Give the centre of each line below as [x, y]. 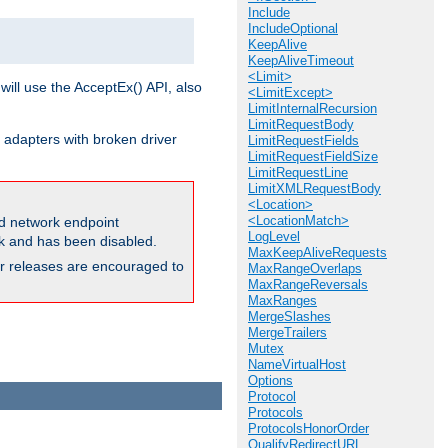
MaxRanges [282, 300]
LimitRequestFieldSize [313, 156]
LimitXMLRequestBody [314, 188]
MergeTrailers [287, 332]
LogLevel [274, 236]
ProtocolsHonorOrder [308, 428]
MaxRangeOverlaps [305, 268]
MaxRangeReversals [308, 284]
